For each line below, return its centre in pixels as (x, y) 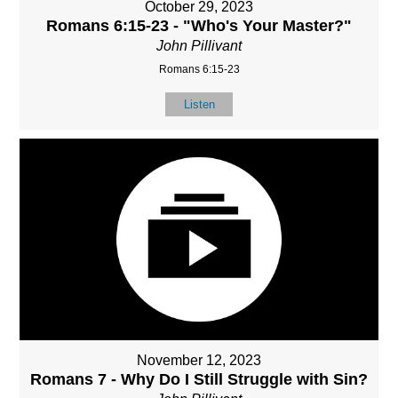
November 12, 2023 (199, 361)
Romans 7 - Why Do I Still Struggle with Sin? (199, 380)
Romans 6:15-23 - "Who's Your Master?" (199, 25)
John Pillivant (199, 45)
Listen (199, 104)
